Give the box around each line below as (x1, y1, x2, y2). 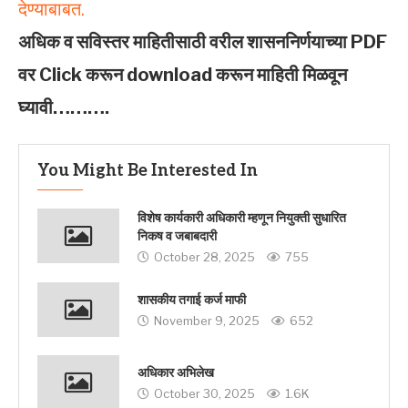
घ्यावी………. (18, 96, 109, 118)
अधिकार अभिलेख (138, 365, 214, 382)
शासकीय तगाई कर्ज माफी (138, 292, 246, 309)
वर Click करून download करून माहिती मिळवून (18, 63, 347, 86)
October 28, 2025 (154, 249, 255, 264)
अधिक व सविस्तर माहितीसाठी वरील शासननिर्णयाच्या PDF (18, 30, 387, 53)
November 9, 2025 (154, 313, 260, 329)
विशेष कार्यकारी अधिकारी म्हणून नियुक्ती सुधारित (138, 209, 346, 226)
